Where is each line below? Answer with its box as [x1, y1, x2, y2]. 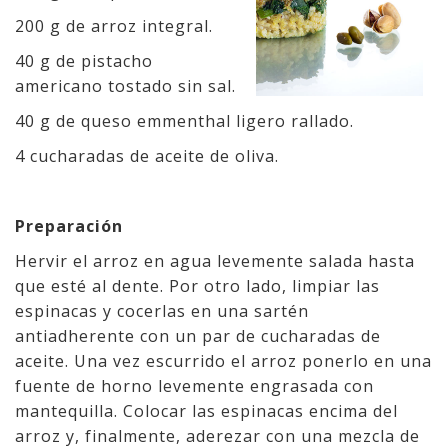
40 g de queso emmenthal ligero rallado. [15, 110, 354, 132]
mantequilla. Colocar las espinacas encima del [15, 400, 398, 422]
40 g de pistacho [15, 50, 153, 72]
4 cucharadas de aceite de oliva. [15, 145, 279, 167]
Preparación [15, 215, 123, 237]
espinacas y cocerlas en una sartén [15, 300, 309, 322]
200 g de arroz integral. [15, 15, 213, 37]
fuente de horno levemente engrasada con [15, 375, 374, 397]
